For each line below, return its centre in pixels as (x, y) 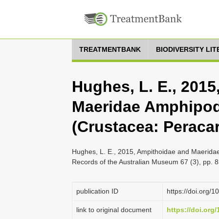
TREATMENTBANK (110, 49)
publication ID (97, 191)
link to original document (114, 210)
